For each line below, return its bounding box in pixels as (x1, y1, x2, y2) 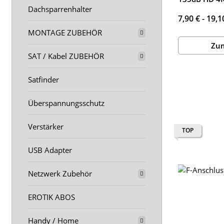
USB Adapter (28, 145, 72, 155)
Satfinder (28, 74, 59, 84)
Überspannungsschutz (28, 98, 104, 108)
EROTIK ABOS (28, 192, 75, 202)
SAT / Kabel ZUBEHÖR (28, 51, 104, 61)
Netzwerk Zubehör (28, 168, 92, 178)
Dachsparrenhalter (28, 4, 92, 14)
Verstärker (28, 121, 63, 131)
